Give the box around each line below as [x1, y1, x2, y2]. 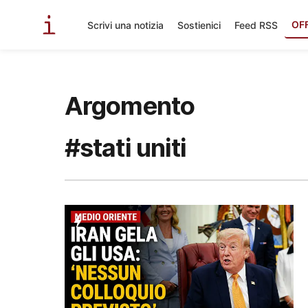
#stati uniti [65, 133, 187, 163]
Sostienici [177, 19, 221, 31]
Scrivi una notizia [87, 19, 164, 31]
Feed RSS [234, 19, 278, 31]
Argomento [65, 91, 195, 121]
